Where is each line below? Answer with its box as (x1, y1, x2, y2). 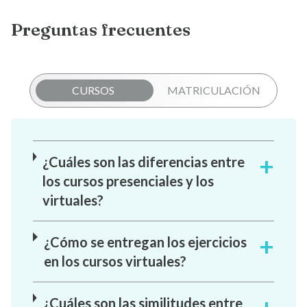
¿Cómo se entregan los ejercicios (44, 234, 247, 251)
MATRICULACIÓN (167, 84, 260, 97)
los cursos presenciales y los (42, 173, 214, 190)
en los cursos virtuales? (44, 253, 187, 270)
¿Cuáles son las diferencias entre (42, 153, 245, 171)
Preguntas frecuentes (11, 19, 191, 40)
